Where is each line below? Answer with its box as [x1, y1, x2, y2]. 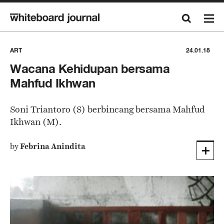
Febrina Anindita [20, 140, 85, 152]
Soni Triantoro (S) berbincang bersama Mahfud [10, 103, 205, 115]
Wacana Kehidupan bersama [10, 61, 170, 76]
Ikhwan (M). [10, 115, 61, 128]
